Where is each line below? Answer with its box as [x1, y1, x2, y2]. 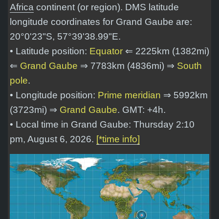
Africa [10, 2, 34, 13]
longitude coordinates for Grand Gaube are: [10, 17, 192, 27]
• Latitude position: [10, 46, 89, 57]
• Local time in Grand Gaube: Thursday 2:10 [10, 119, 195, 130]
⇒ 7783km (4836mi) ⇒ [78, 61, 177, 71]
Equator [89, 46, 123, 57]
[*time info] [96, 134, 140, 145]
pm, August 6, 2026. [10, 134, 96, 145]
